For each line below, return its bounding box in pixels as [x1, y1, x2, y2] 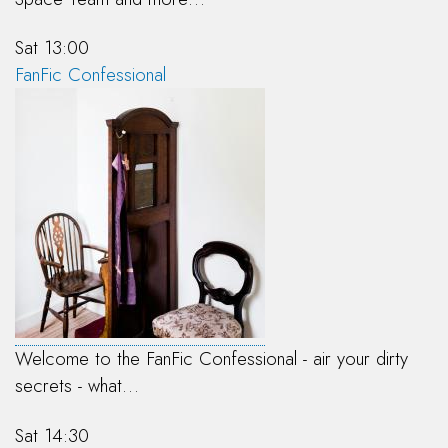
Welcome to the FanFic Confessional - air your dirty [15, 345, 408, 373]
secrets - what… [15, 372, 139, 400]
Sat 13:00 [15, 34, 89, 62]
